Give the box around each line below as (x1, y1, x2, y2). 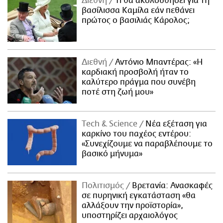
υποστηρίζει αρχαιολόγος (82, 211, 178, 220)
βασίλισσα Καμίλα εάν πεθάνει (82, 6, 195, 15)
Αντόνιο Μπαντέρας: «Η (113, 57, 204, 67)
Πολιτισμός (82, 181, 126, 190)
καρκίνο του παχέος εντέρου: (82, 129, 192, 138)
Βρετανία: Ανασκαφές (130, 181, 213, 190)
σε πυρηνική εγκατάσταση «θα (82, 191, 196, 200)
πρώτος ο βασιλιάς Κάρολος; (82, 16, 190, 25)
